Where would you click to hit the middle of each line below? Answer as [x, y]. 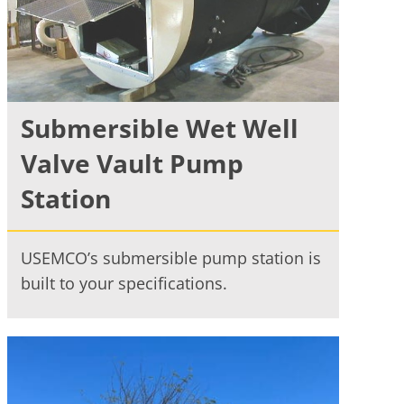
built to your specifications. [124, 283]
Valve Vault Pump [132, 163]
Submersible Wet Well [159, 128]
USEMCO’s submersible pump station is [170, 257]
